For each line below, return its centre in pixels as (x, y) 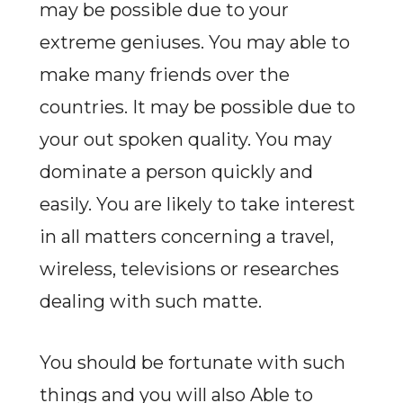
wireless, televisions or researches (189, 269)
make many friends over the (164, 75)
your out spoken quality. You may (185, 139)
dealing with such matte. (150, 301)
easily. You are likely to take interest (197, 204)
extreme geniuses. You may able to (194, 42)
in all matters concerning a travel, (186, 237)
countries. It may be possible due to (197, 107)
